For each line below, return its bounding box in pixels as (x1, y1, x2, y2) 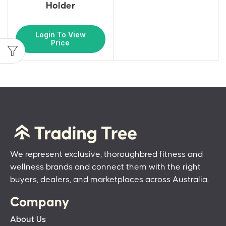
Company (10, 195, 69, 209)
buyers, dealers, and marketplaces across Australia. (10, 175, 209, 185)
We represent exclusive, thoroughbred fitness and (10, 150, 203, 159)
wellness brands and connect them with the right (10, 162, 201, 172)
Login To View (35, 30, 86, 39)
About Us (10, 214, 46, 224)
